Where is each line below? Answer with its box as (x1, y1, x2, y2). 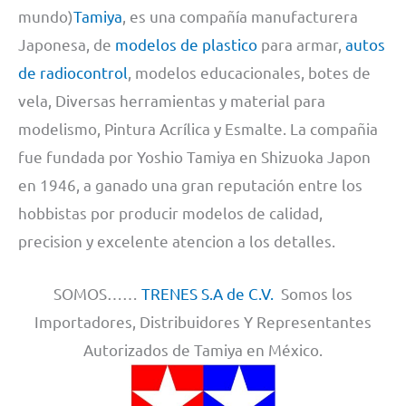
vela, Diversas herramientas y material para (18, 90, 325, 110)
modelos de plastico (111, 34, 257, 53)
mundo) (18, 5, 73, 25)
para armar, (257, 34, 345, 53)
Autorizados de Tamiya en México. (83, 340, 323, 360)
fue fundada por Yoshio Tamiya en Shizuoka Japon (18, 146, 371, 166)
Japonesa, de (18, 34, 111, 53)
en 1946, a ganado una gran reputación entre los (18, 174, 362, 194)
